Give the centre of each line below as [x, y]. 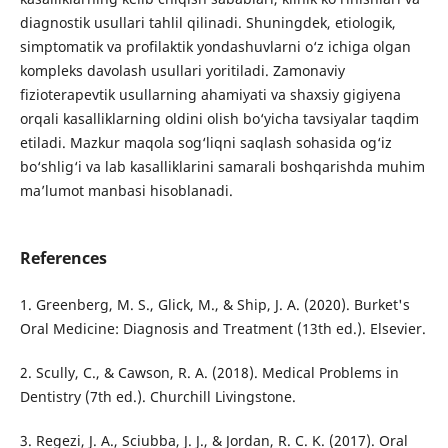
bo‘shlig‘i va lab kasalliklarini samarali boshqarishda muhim [222, 166]
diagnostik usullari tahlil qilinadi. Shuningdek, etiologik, [207, 22]
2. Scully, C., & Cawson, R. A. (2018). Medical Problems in [209, 373]
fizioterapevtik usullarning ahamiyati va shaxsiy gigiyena [210, 94]
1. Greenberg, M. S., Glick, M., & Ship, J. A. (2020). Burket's [214, 305]
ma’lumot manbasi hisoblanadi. [126, 190]
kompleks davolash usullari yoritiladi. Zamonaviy [182, 70]
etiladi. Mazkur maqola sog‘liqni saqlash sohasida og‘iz [205, 142]
